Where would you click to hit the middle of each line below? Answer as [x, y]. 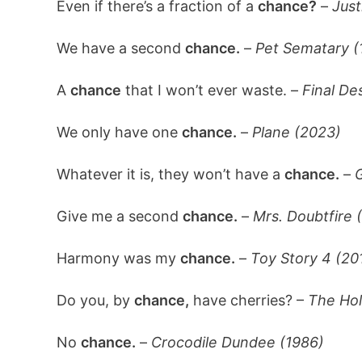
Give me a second [119, 216]
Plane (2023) [296, 132]
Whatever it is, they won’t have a [170, 174]
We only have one [119, 132]
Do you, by [95, 300]
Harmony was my [118, 258]
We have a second [120, 48]
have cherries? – [248, 300]
